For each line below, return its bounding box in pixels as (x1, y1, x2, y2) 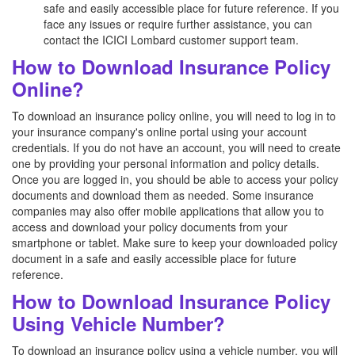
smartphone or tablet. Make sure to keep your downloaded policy (12, 235, 338, 250)
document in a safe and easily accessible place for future (12, 250, 296, 266)
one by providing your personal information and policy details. (12, 155, 319, 171)
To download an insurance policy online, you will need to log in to (12, 108, 336, 124)
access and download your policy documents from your (12, 219, 288, 235)
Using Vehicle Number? (12, 310, 225, 337)
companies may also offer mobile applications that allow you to (12, 203, 324, 219)
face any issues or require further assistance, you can (44, 16, 312, 32)
